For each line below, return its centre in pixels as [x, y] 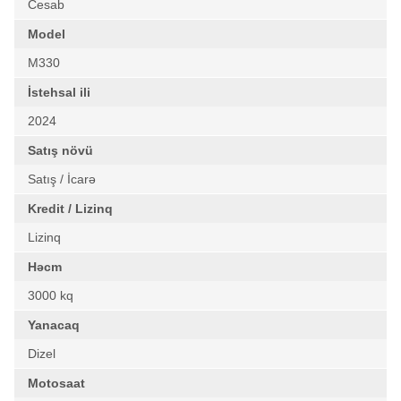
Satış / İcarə [62, 179]
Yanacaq [54, 325]
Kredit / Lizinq [70, 209]
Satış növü [60, 150]
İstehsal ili [59, 92]
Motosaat [56, 383]
